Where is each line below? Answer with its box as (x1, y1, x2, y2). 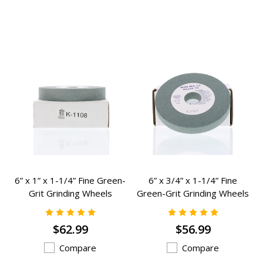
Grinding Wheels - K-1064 (140, 200, 245, 212)
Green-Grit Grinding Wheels (137, 187, 249, 199)
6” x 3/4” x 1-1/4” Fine (149, 174, 237, 186)
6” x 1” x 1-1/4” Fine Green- (15, 174, 126, 186)
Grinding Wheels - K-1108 (18, 200, 123, 212)
